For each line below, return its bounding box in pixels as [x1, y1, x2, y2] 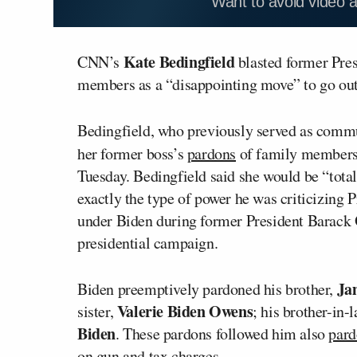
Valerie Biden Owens [116, 299, 253, 323]
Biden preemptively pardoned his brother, [77, 277, 337, 300]
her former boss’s [77, 142, 187, 164]
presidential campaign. [77, 231, 218, 253]
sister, [77, 300, 117, 322]
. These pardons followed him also [116, 322, 329, 344]
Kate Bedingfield [123, 49, 235, 73]
